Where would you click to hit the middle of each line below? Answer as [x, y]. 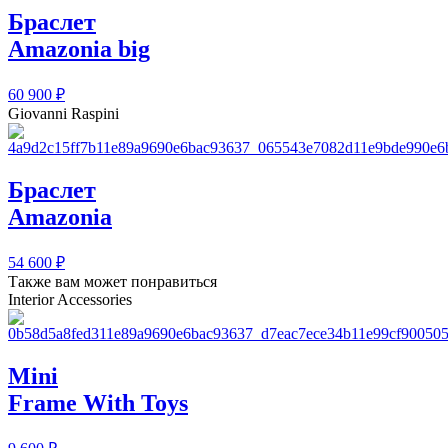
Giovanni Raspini [63, 114]
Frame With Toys [98, 402]
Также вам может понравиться [112, 281]
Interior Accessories [70, 299]
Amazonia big [79, 49]
